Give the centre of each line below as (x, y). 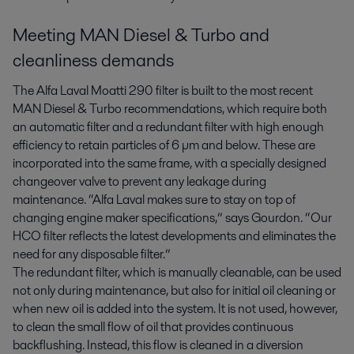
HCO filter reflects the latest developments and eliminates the (174, 236)
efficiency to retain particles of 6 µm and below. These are (164, 145)
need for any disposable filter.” (92, 254)
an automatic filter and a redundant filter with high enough (168, 127)
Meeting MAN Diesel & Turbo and (141, 35)
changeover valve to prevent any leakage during (139, 182)
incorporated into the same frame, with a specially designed (169, 164)
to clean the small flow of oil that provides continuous (153, 327)
